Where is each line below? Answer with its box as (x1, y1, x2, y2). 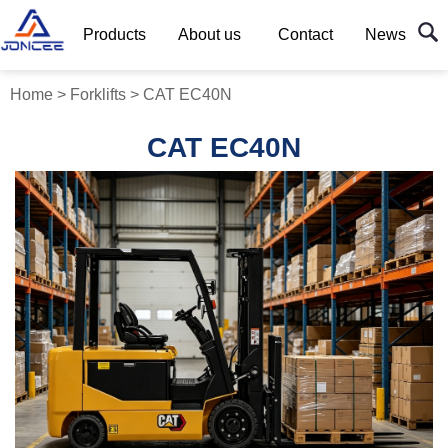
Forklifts (70, 86, 126, 103)
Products (83, 26, 147, 43)
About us (178, 26, 242, 43)
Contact (277, 26, 333, 43)
